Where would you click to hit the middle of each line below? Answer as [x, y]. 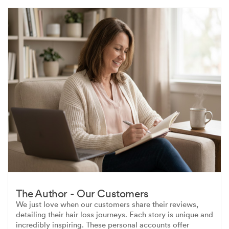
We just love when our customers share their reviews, [107, 205]
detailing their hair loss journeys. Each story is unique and [114, 215]
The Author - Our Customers [82, 194]
